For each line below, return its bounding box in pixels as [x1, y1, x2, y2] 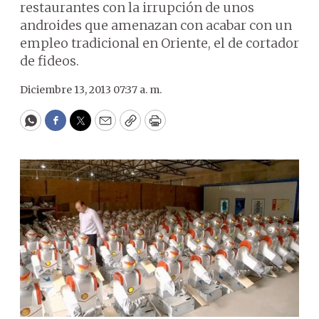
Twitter [79, 118, 127, 135]
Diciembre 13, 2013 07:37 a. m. [20, 83, 162, 96]
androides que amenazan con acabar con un [20, 17, 292, 33]
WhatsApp [29, 118, 97, 135]
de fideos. [20, 53, 79, 69]
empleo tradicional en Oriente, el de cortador [20, 35, 299, 51]
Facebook [54, 118, 115, 135]
